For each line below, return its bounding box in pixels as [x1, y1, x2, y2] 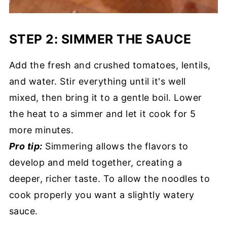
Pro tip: [9, 140, 43, 152]
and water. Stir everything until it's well [9, 75, 186, 87]
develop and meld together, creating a [9, 157, 182, 168]
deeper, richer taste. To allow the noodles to [9, 173, 210, 184]
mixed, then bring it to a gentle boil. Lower [9, 92, 202, 103]
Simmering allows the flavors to [45, 140, 188, 152]
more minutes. [9, 124, 74, 135]
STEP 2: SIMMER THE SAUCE [9, 31, 192, 47]
